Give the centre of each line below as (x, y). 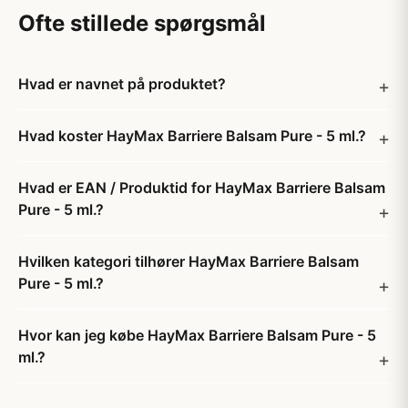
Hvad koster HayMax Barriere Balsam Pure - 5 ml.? (192, 136)
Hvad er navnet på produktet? (122, 84)
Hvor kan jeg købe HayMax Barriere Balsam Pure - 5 (197, 335)
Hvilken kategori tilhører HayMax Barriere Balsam (189, 261)
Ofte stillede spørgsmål (142, 23)
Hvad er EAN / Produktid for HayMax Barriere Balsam (202, 188)
